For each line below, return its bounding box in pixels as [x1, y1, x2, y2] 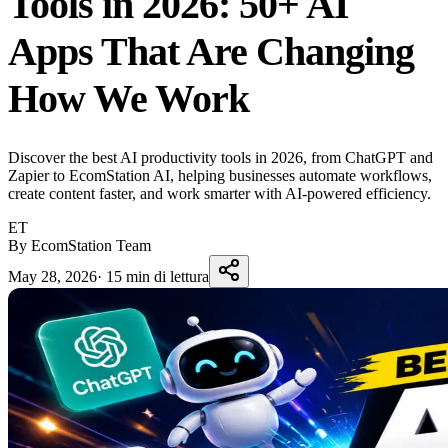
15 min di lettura [106, 267, 209, 285]
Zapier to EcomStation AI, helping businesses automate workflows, [8, 166, 432, 184]
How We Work [8, 75, 249, 121]
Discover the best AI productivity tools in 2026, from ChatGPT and [8, 148, 433, 166]
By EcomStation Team [8, 236, 151, 254]
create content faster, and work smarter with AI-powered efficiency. [8, 184, 431, 202]
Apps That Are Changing [8, 28, 414, 74]
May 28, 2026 [8, 267, 97, 285]
